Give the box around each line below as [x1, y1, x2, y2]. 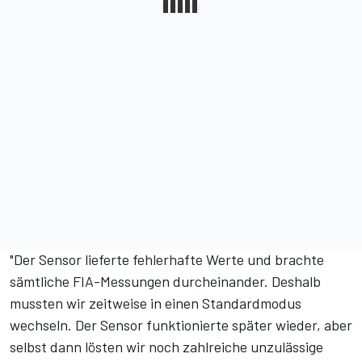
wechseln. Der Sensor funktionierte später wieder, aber [10, 316, 352, 335]
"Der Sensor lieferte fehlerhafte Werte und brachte [10, 250, 324, 269]
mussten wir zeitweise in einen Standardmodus [10, 294, 301, 313]
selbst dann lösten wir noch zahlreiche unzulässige [10, 338, 323, 356]
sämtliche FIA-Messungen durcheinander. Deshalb [10, 272, 321, 291]
